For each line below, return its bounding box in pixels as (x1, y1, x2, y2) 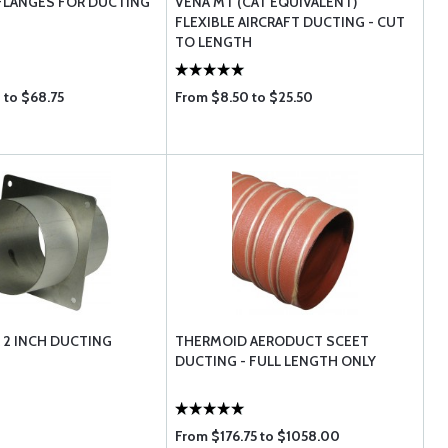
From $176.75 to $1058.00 (175, 427, 341, 445)
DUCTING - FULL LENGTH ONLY (175, 352, 377, 370)
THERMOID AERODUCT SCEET (175, 332, 370, 350)
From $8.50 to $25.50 (175, 88, 314, 106)
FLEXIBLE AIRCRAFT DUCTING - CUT (175, 13, 406, 31)
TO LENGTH (175, 33, 253, 51)
